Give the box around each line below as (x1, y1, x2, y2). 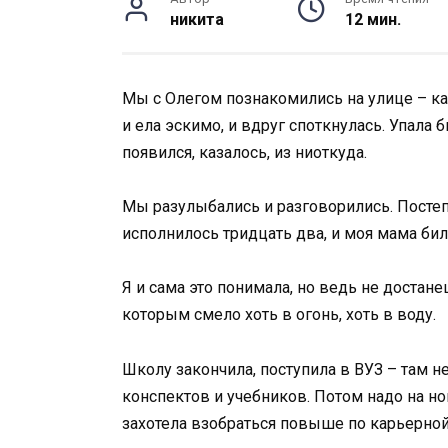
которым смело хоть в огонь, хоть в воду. (122, 305, 436, 325)
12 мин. (344, 10, 401, 29)
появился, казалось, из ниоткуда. (122, 143, 367, 162)
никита (170, 10, 224, 29)
